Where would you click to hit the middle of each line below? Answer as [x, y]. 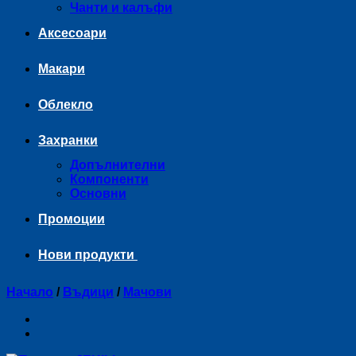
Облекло [66, 104]
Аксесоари [72, 33]
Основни [98, 193]
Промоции [72, 219]
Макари [62, 69]
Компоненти [109, 179]
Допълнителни [118, 165]
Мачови [147, 292]
